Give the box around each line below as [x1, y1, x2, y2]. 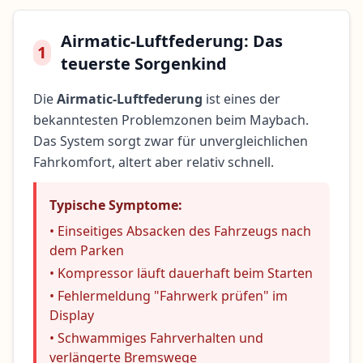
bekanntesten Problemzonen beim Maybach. [33, 111, 309, 130]
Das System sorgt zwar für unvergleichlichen [33, 132, 308, 151]
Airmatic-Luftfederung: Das [60, 30, 283, 53]
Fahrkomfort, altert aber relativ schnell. [33, 153, 274, 172]
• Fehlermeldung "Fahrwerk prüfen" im [49, 287, 288, 305]
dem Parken [49, 241, 124, 260]
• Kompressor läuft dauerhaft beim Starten [49, 264, 313, 283]
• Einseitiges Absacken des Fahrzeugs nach [49, 222, 311, 241]
